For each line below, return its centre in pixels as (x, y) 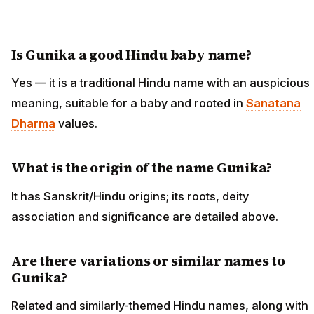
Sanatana (273, 103)
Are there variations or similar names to (148, 260)
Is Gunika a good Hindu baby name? (131, 54)
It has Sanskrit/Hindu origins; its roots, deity (130, 196)
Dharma (33, 124)
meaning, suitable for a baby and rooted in (129, 103)
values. (76, 124)
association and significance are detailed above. (145, 216)
